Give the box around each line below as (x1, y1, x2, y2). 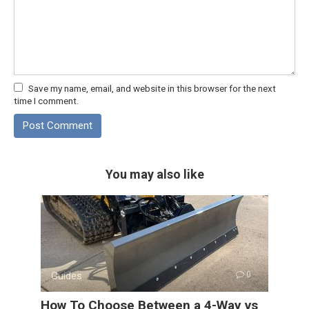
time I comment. (14, 94, 79, 106)
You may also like (105, 166, 204, 181)
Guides (51, 269, 82, 282)
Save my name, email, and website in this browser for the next (28, 82, 276, 94)
